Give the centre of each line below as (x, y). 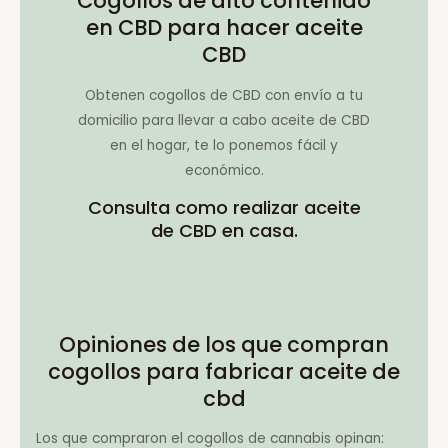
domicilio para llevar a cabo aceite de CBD (224, 120)
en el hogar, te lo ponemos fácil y (224, 145)
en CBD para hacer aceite (224, 27)
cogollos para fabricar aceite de (224, 371)
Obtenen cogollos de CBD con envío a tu (224, 95)
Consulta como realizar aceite (224, 208)
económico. (224, 170)
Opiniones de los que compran (224, 344)
